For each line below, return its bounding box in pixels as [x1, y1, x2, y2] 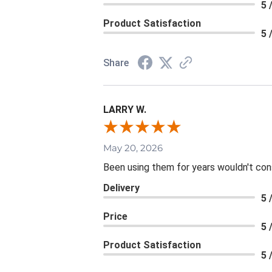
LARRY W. [103, 103, 146, 115]
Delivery [103, 182, 140, 194]
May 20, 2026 [103, 141, 163, 154]
